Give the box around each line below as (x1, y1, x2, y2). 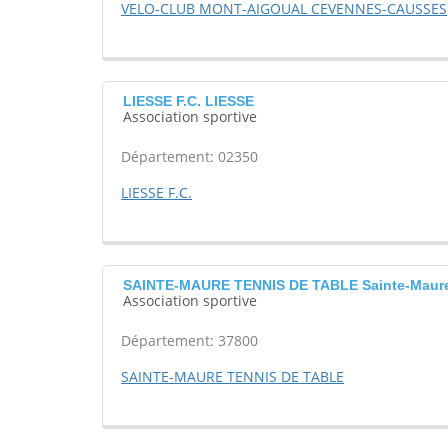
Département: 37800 (121, 331, 258, 351)
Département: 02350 (121, 147, 258, 167)
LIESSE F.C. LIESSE (123, 93, 254, 110)
